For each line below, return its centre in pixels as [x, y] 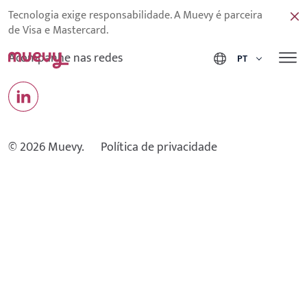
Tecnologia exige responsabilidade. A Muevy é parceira [135, 15]
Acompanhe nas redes [65, 59]
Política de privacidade [159, 148]
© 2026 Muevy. [46, 148]
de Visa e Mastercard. [58, 30]
